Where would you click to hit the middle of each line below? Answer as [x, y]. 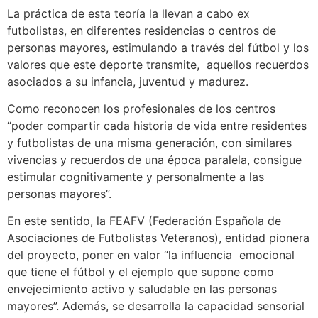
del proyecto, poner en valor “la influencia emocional [151, 255]
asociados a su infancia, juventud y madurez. [128, 81]
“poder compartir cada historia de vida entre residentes [157, 126]
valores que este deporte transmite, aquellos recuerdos [158, 64]
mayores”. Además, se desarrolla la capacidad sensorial [156, 306]
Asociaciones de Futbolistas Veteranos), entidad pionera [158, 238]
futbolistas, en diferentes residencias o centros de [142, 30]
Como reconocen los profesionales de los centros [141, 109]
